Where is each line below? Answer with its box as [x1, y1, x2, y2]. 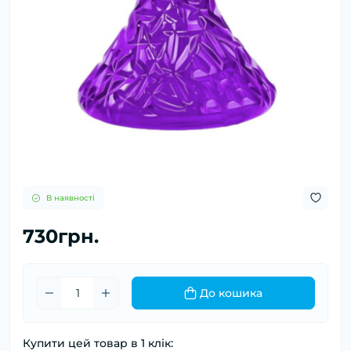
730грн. [23, 225, 99, 248]
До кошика [200, 286, 262, 301]
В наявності [46, 192, 95, 203]
